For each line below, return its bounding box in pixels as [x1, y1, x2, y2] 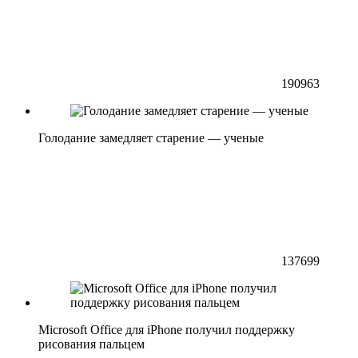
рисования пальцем [38, 336, 145, 351]
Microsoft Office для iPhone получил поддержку [38, 322, 295, 336]
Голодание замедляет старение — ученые [38, 130, 264, 145]
